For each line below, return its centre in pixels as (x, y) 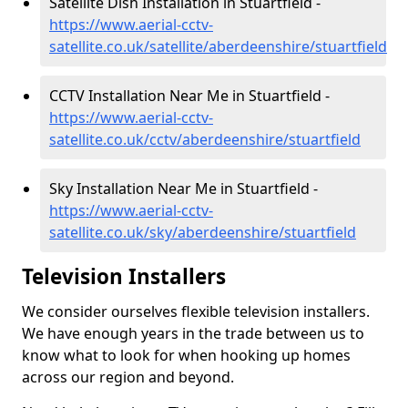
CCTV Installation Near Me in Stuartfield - (189, 96)
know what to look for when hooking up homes (186, 355)
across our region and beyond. (128, 377)
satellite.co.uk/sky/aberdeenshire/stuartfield (203, 232)
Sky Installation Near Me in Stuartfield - (184, 189)
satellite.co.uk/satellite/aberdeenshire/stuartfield (218, 46)
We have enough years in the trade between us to (193, 333)
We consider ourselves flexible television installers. (196, 311)
